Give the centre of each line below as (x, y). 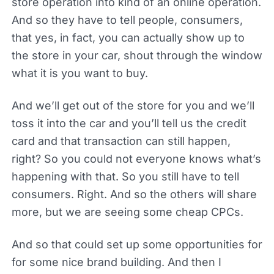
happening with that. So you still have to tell (125, 176)
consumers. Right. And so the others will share (134, 194)
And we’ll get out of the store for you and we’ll (133, 105)
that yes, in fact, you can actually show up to (128, 37)
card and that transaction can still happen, (121, 141)
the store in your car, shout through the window (137, 55)
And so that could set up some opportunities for (137, 244)
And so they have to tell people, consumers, (127, 20)
